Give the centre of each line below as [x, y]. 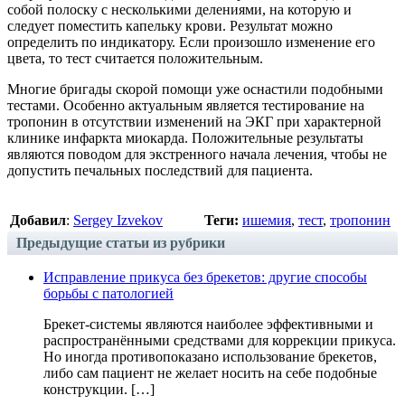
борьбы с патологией [108, 293]
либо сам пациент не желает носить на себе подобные [210, 372]
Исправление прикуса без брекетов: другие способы [205, 277]
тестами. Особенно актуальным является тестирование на [186, 105]
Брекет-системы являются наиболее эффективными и [208, 324]
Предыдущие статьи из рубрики [121, 242]
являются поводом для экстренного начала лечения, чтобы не [197, 154]
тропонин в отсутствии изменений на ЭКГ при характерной [194, 121]
